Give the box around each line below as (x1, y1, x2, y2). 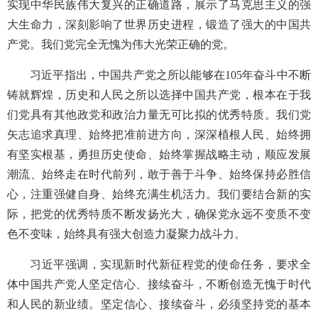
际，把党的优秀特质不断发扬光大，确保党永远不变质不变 (7, 207, 311, 220)
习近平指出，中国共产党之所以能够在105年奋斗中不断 (30, 68, 311, 81)
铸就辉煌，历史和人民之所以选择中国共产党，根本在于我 (7, 88, 311, 101)
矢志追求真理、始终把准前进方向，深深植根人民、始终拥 (7, 128, 311, 141)
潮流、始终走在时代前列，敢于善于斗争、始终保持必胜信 (7, 168, 311, 180)
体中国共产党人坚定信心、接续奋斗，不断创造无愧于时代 (7, 278, 311, 290)
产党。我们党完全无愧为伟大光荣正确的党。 (7, 38, 234, 50)
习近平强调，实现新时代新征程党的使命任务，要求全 (30, 258, 311, 270)
